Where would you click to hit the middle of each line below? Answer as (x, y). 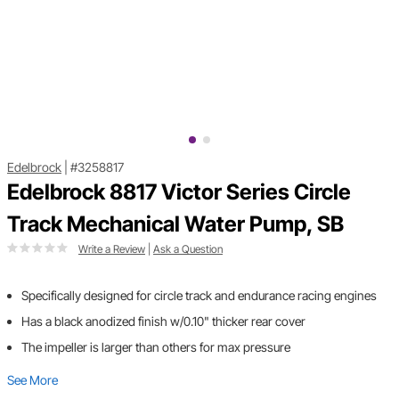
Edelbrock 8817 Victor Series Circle (179, 192)
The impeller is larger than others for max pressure (156, 347)
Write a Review (112, 249)
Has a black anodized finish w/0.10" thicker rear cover (163, 322)
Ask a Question (188, 249)
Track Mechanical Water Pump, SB (175, 224)
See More (33, 380)
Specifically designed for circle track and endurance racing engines (199, 296)
